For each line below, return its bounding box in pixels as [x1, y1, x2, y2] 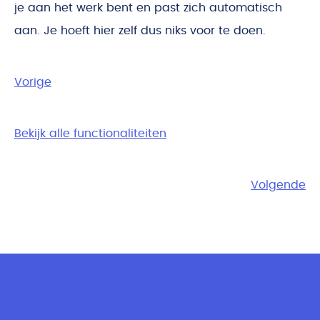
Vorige [14, 76, 51, 88]
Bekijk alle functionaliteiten [14, 128, 166, 139]
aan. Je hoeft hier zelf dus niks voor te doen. [14, 25, 266, 36]
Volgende [251, 179, 306, 191]
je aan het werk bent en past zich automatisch [14, 2, 282, 14]
